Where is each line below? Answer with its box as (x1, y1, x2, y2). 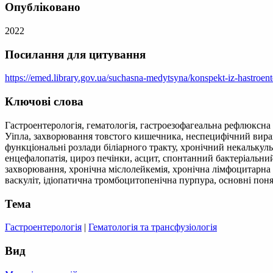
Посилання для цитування (5, 48, 146, 61)
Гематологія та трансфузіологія (88, 222, 217, 233)
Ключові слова (5, 95, 83, 108)
